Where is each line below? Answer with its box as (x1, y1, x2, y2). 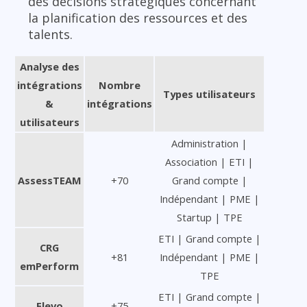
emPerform (20, 259, 79, 273)
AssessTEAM (17, 173, 82, 188)
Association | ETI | (165, 155, 254, 169)
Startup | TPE (176, 210, 243, 225)
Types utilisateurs (163, 87, 256, 101)
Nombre (98, 78, 140, 93)
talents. (28, 26, 73, 43)
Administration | (171, 136, 247, 151)
